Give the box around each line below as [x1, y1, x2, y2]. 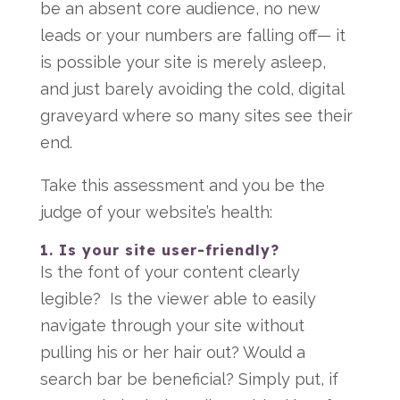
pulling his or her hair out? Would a [39, 343, 305, 362]
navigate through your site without [39, 316, 304, 335]
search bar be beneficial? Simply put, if [39, 370, 338, 388]
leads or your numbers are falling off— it [39, 26, 346, 45]
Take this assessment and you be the [39, 176, 325, 195]
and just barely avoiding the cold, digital [39, 79, 344, 98]
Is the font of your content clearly [39, 262, 300, 281]
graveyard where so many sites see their [39, 106, 353, 125]
